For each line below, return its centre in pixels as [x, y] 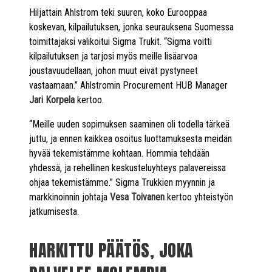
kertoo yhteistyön [199, 197]
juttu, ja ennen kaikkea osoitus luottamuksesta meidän [131, 139]
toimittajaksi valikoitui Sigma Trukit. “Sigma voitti [121, 42]
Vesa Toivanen [137, 197]
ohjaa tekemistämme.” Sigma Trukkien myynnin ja [122, 182]
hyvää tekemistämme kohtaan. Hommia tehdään [119, 153]
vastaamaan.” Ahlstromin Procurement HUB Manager [128, 85]
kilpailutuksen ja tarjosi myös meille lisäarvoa [113, 56]
